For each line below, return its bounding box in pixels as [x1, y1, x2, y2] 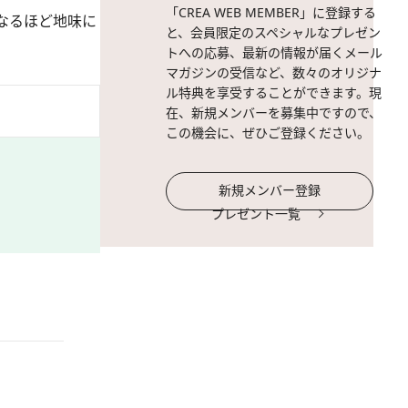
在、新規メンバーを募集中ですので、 [166, 104, 382, 121]
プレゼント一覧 [211, 205, 301, 222]
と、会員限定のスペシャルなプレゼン [166, 24, 381, 41]
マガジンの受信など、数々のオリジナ [166, 64, 382, 81]
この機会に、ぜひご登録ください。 [166, 124, 370, 141]
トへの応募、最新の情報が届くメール [166, 44, 382, 61]
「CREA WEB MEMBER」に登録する [166, 4, 376, 21]
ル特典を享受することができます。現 [166, 84, 382, 101]
